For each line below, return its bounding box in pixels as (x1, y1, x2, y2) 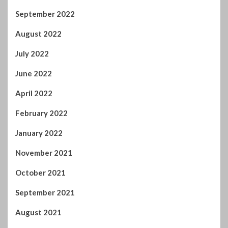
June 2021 (15, 186, 52, 196)
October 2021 (15, 107, 66, 117)
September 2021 (15, 127, 75, 136)
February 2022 (15, 47, 68, 57)
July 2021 (15, 166, 49, 176)
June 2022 (15, 8, 52, 17)
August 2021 (15, 147, 62, 156)
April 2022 (15, 27, 52, 37)
